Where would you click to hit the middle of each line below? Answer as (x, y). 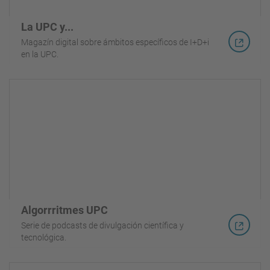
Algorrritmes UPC (64, 210)
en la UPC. (40, 54)
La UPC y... (47, 27)
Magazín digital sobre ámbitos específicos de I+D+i (115, 42)
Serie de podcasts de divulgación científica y (102, 225)
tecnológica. (44, 237)
